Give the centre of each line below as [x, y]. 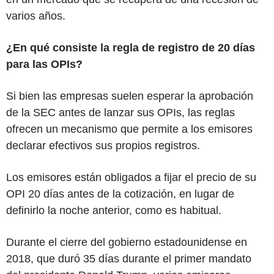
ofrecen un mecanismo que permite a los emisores [129, 129]
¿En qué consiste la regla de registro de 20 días [131, 47]
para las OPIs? [44, 64]
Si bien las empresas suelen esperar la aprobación [130, 96]
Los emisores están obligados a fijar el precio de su [131, 177]
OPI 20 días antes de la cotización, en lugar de [120, 194]
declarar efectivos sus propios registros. [103, 145]
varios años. [36, 16]
